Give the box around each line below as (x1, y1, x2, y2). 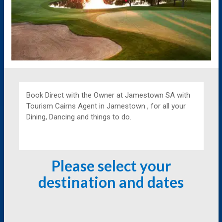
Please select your (51, 157, 171, 175)
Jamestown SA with (124, 91, 190, 100)
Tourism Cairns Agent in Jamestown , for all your (26, 102, 186, 111)
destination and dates (38, 173, 184, 191)
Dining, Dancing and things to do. (26, 112, 131, 122)
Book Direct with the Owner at (26, 91, 125, 100)
